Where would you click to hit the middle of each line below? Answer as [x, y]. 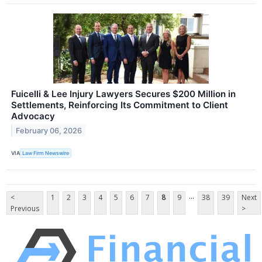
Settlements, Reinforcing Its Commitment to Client [120, 105]
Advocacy [33, 116]
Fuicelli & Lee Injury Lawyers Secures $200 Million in [123, 94]
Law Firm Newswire [46, 153]
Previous [25, 208]
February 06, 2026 [49, 130]
